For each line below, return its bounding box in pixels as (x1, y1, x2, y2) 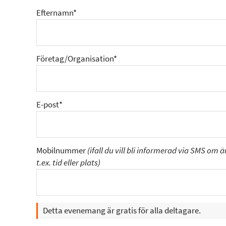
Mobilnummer (36, 144, 87, 156)
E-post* (36, 98, 63, 110)
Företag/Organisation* (36, 52, 117, 65)
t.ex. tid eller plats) (36, 156, 100, 168)
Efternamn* (36, 7, 77, 19)
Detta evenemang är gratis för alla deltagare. (43, 204, 201, 216)
